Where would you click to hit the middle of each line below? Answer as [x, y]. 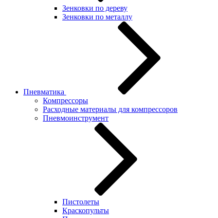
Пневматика [45, 92]
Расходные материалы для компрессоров [110, 109]
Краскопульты [86, 210]
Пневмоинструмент [76, 118]
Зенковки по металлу [97, 17]
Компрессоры [65, 100]
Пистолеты [81, 202]
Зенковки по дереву [95, 8]
